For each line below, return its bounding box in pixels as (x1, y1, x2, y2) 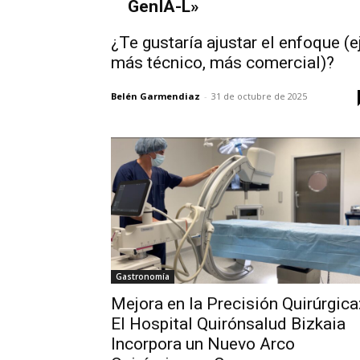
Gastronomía (116, 271, 170, 283)
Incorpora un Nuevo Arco (111, 334, 295, 354)
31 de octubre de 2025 (211, 90, 307, 102)
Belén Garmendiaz (111, 90, 200, 102)
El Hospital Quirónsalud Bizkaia (111, 314, 346, 334)
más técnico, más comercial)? (111, 53, 334, 72)
